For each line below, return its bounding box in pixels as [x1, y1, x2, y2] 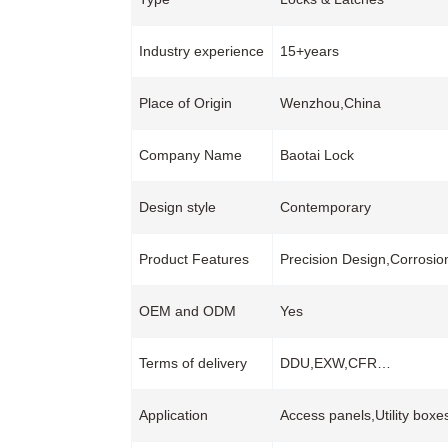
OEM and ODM [138, 303, 236, 320]
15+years [279, 43, 339, 60]
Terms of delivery [138, 355, 247, 372]
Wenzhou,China [279, 95, 381, 112]
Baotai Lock [279, 147, 354, 164]
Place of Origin [138, 95, 232, 112]
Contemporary [279, 199, 371, 216]
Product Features [138, 251, 249, 268]
